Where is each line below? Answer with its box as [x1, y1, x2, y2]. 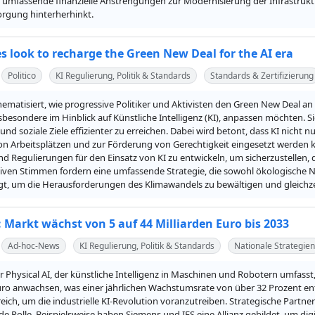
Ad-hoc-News [8, 239, 60, 252]
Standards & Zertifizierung [210, 69, 314, 82]
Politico [8, 69, 36, 82]
